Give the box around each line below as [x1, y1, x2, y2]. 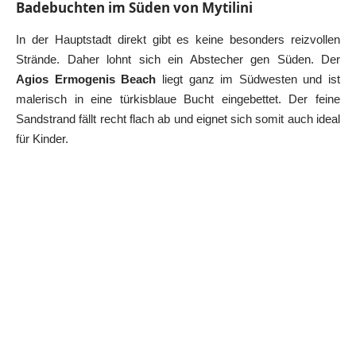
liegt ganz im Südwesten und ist [156, 72, 340, 86]
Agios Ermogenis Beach [16, 72, 157, 86]
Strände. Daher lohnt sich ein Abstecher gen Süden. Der [16, 52, 340, 66]
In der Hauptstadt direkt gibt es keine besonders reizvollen [16, 32, 340, 46]
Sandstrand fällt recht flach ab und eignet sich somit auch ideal [16, 111, 340, 126]
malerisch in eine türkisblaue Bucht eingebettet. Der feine [16, 91, 340, 106]
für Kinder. [16, 131, 68, 145]
